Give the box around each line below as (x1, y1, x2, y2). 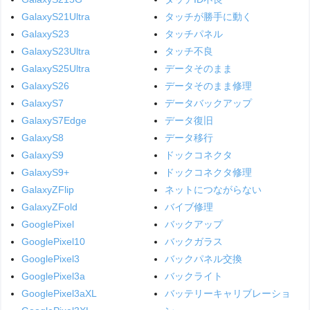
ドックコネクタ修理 (164, 166, 252, 178)
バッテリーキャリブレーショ (164, 287, 291, 299)
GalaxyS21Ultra (21, 10, 91, 22)
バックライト (164, 270, 223, 282)
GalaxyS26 (21, 80, 70, 91)
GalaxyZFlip (21, 183, 75, 195)
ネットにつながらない (164, 183, 262, 195)
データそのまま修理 (164, 80, 252, 91)
